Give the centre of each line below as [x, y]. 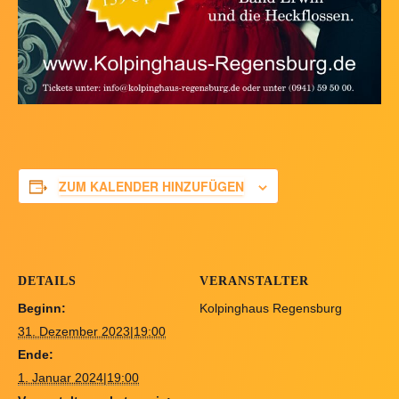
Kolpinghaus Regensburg [271, 309]
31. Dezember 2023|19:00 [92, 332]
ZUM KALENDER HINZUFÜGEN [151, 187]
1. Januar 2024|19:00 [78, 378]
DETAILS [47, 281]
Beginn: [42, 309]
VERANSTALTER [254, 281]
